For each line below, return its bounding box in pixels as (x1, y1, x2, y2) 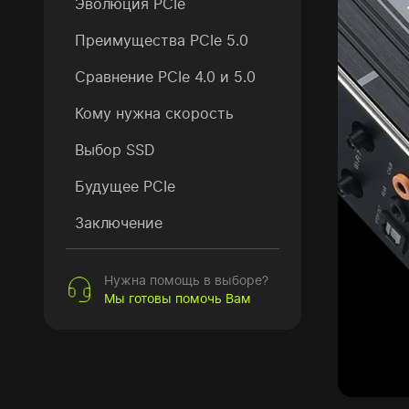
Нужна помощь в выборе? (104, 272, 268, 288)
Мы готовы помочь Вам (104, 290, 251, 306)
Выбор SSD (75, 141, 155, 159)
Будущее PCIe (75, 177, 175, 195)
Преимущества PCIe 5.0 (75, 31, 248, 49)
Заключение (75, 214, 163, 232)
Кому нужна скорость (75, 104, 234, 122)
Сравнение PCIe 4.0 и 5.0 (75, 68, 256, 86)
